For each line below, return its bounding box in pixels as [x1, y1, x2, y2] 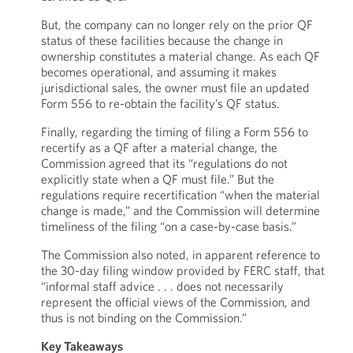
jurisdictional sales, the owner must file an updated [40, 80, 310, 95]
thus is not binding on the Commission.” [40, 310, 247, 325]
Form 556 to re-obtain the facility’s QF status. [40, 95, 280, 111]
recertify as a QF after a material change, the [40, 139, 277, 155]
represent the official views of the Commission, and [40, 294, 310, 310]
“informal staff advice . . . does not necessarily [40, 278, 284, 294]
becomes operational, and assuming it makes [40, 64, 277, 80]
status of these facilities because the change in [40, 32, 283, 48]
